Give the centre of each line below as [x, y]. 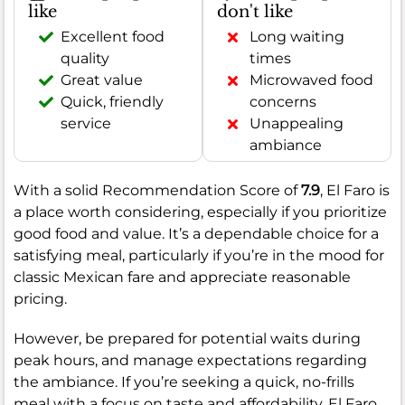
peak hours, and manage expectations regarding [190, 361]
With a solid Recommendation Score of [157, 191]
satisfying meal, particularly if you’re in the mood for [199, 256]
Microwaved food [311, 80]
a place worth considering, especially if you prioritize [200, 212]
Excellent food [113, 37]
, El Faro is [355, 191]
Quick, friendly [112, 102]
